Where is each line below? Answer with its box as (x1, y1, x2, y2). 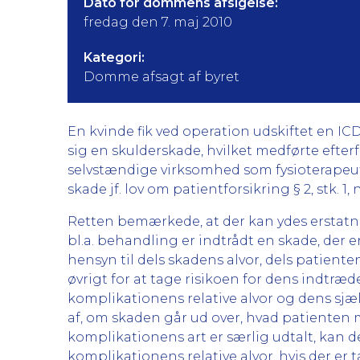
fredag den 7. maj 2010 (84, 14, 232, 30)
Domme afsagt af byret (84, 69, 239, 84)
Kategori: (84, 50, 145, 65)
